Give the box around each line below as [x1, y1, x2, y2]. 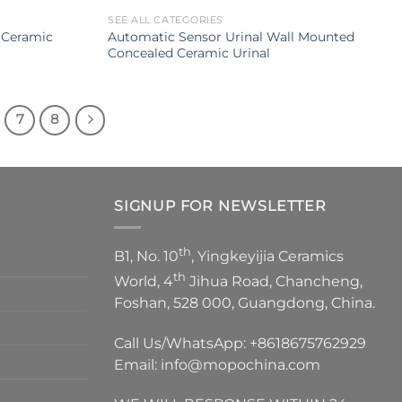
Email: [114, 355, 161, 373]
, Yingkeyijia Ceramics [191, 248, 344, 266]
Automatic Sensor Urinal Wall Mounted [108, 28, 355, 45]
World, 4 [114, 272, 173, 290]
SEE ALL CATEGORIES [108, 13, 223, 26]
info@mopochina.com [161, 355, 320, 373]
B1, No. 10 [114, 248, 179, 266]
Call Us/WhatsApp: [114, 334, 249, 352]
